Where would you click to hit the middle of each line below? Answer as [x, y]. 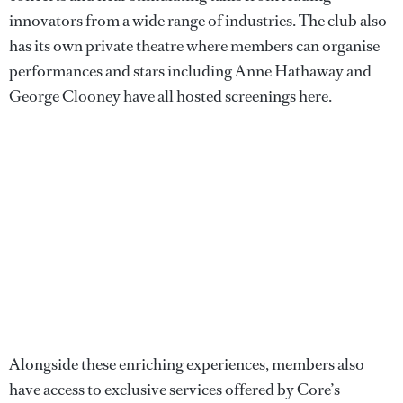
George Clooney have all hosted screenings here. [170, 96]
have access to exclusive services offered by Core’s [175, 389]
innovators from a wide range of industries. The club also [198, 20]
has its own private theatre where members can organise [194, 45]
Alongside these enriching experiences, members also [187, 364]
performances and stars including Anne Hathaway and [190, 71]
